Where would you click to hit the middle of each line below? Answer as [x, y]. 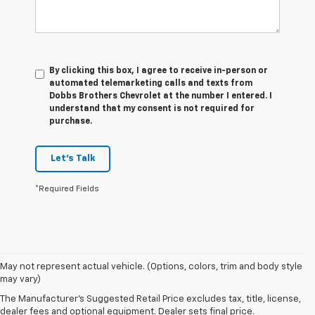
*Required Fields [67, 188]
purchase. [71, 121]
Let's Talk [73, 158]
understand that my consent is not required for [152, 109]
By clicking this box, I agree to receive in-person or [159, 71]
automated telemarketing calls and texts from [151, 83]
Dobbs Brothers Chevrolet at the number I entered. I [161, 96]
